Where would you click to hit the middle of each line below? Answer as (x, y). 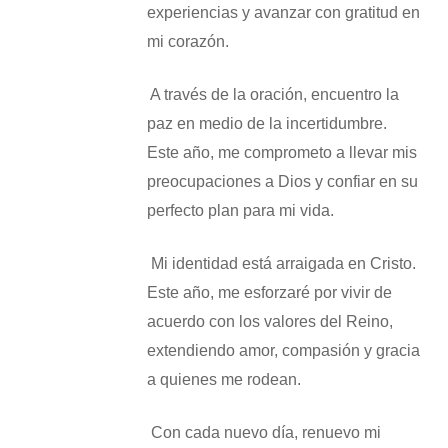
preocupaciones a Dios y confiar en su (282, 181)
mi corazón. (187, 41)
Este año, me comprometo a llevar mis (281, 152)
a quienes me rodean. (223, 379)
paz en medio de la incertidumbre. (266, 123)
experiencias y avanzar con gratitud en (283, 12)
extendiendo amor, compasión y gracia (283, 350)
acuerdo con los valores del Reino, (269, 321)
